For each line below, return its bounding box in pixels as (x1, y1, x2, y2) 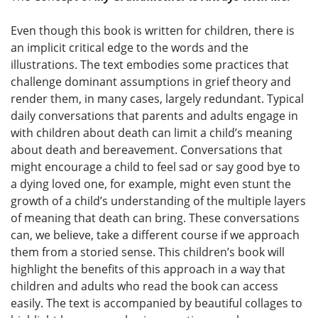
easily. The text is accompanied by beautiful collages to (11, 295, 302, 312)
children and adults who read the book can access (11, 278, 278, 295)
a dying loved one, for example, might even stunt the (11, 176, 291, 192)
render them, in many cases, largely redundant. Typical (11, 91, 304, 107)
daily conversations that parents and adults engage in (11, 108, 298, 124)
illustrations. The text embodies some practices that (11, 57, 289, 73)
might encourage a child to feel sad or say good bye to (11, 159, 300, 175)
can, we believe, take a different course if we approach (11, 227, 300, 243)
